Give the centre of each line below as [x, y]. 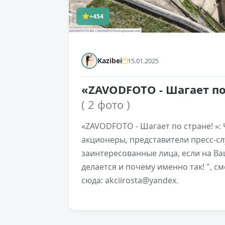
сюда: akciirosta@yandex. [130, 181]
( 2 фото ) [106, 105]
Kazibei [110, 61]
